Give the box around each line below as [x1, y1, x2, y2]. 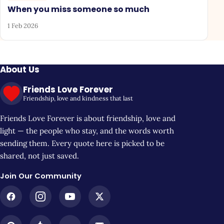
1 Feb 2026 [7, 21, 38, 30]
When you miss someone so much [7, 3, 150, 15]
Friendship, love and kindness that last [23, 94, 133, 102]
